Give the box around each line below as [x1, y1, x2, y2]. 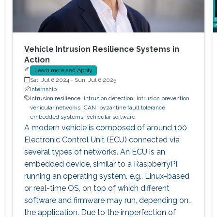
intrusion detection [83, 94, 133, 102]
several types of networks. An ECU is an [24, 147, 165, 156]
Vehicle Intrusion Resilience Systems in [24, 44, 179, 54]
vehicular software [86, 113, 135, 120]
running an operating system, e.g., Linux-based [24, 171, 189, 181]
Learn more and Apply [34, 66, 93, 74]
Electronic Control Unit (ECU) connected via [24, 135, 180, 144]
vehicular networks [30, 104, 80, 111]
